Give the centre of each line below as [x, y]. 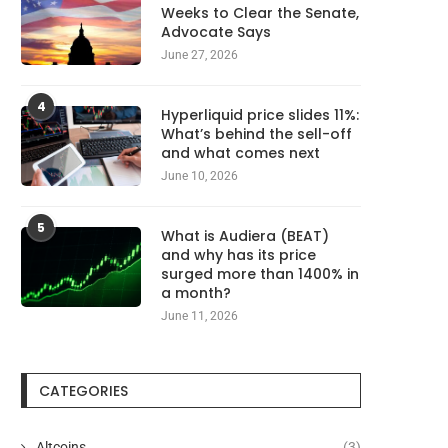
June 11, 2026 [199, 315]
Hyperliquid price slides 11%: [260, 114]
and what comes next [240, 152]
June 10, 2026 [199, 175]
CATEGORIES [83, 390]
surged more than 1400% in [260, 273]
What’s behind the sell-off [256, 133]
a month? [196, 292]
